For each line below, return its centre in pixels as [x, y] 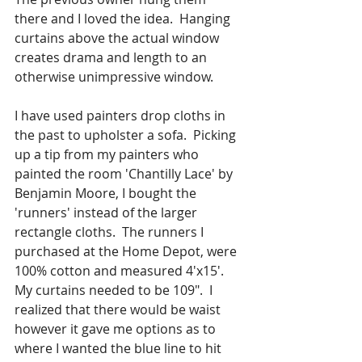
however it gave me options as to [117, 328]
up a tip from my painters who [108, 154]
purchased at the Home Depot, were [127, 251]
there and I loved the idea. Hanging [124, 18]
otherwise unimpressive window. [114, 76]
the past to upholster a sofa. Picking [127, 135]
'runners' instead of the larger [107, 212]
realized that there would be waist [119, 309]
